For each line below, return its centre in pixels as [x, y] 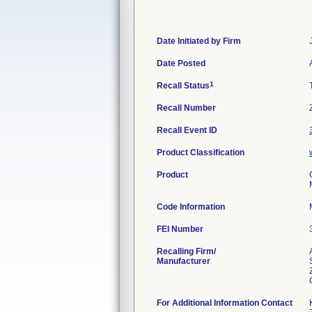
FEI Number [180, 229]
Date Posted [181, 63]
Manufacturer [184, 261]
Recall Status [183, 86]
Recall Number [186, 108]
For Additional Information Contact [225, 303]
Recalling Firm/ [186, 251]
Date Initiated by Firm [199, 41]
